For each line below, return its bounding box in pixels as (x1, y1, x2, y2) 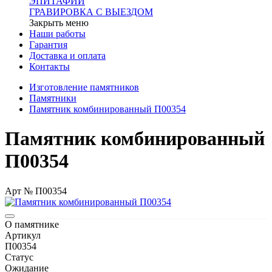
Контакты (29, 61, 70, 72)
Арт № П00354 (5, 185, 67, 196)
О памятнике (5, 219, 59, 229)
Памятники (29, 93, 76, 103)
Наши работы (29, 29, 86, 39)
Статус (5, 251, 33, 262)
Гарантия (29, 39, 67, 50)
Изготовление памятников (29, 82, 139, 92)
